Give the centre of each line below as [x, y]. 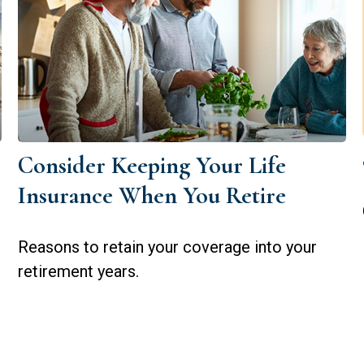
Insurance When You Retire [152, 195]
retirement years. [79, 271]
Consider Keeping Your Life [152, 165]
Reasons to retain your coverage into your [168, 247]
